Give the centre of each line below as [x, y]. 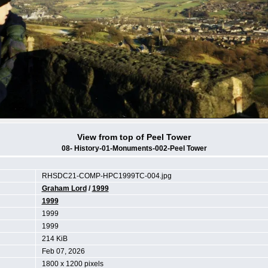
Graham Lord [64, 188]
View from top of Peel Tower [134, 137]
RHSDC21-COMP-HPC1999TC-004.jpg [106, 176]
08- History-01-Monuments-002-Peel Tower [134, 148]
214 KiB [54, 239]
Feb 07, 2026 [63, 251]
